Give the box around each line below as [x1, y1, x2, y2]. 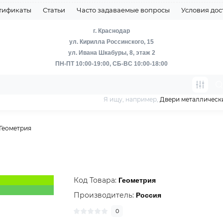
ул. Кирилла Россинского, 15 [69, 38, 154, 45]
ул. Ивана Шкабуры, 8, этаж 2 [68, 49, 155, 56]
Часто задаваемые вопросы [77, 6, 170, 14]
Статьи [43, 6, 65, 14]
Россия [136, 191, 162, 199]
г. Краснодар [93, 27, 130, 34]
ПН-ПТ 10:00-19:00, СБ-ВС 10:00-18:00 [55, 60, 168, 67]
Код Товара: [74, 176, 119, 185]
